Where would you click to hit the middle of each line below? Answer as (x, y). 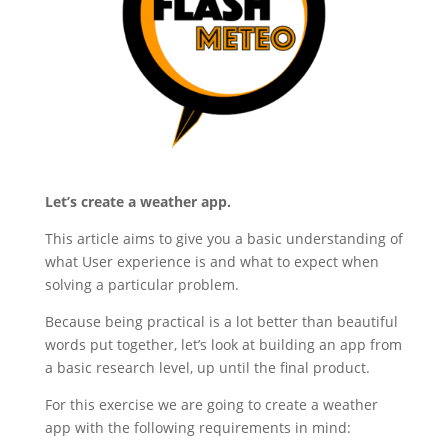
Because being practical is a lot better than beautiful (221, 322)
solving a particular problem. (143, 285)
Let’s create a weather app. (139, 202)
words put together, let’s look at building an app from (223, 345)
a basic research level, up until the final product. (209, 368)
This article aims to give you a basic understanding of (223, 239)
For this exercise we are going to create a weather (211, 405)
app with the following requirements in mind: (199, 428)
